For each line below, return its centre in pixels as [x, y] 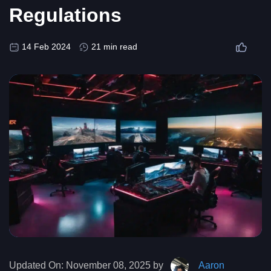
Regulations [65, 15]
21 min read [114, 47]
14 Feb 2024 [46, 47]
